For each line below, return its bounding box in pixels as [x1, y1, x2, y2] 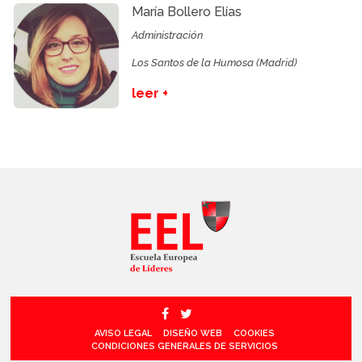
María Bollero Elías [132, 4, 242, 20]
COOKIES [234, 327, 276, 339]
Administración [132, 29, 204, 42]
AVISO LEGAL [95, 327, 153, 339]
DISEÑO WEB [163, 327, 223, 339]
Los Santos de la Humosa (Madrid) [132, 57, 298, 69]
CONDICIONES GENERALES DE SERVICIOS [91, 341, 279, 352]
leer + [132, 86, 169, 102]
